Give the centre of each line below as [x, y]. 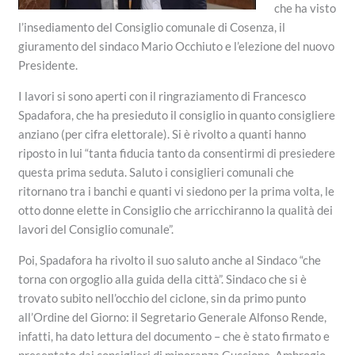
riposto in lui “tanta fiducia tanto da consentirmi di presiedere [177, 153]
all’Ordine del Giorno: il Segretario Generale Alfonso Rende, [173, 317]
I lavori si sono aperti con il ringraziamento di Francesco [162, 96]
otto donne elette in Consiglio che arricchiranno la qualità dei [176, 210]
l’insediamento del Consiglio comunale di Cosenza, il [152, 27]
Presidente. [48, 65]
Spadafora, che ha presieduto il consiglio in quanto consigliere [177, 115]
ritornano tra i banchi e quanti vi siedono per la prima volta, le [177, 191]
